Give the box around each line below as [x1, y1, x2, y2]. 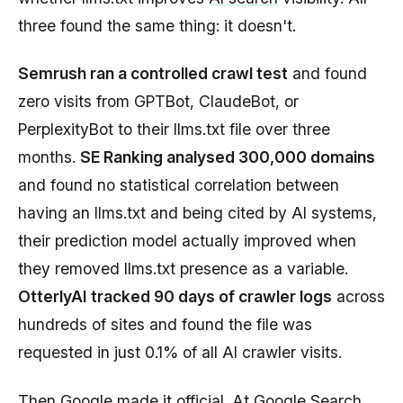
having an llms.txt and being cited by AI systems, [18, 203, 377, 223]
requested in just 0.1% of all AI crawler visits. [18, 343, 342, 363]
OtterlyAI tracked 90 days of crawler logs [18, 287, 332, 307]
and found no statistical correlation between [18, 175, 339, 195]
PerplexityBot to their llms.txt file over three [18, 120, 330, 139]
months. [18, 148, 80, 167]
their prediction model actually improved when [18, 231, 356, 251]
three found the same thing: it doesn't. [18, 16, 296, 35]
